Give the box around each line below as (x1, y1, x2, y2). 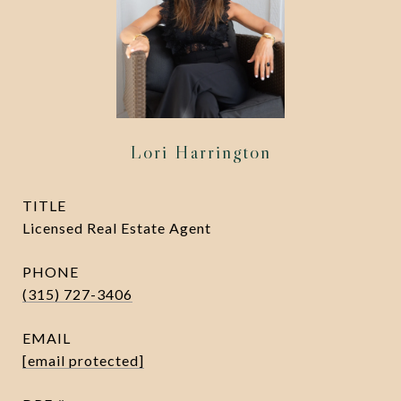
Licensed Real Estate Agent (22, 219, 211, 236)
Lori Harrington (130, 141, 271, 164)
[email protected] (22, 352, 144, 369)
